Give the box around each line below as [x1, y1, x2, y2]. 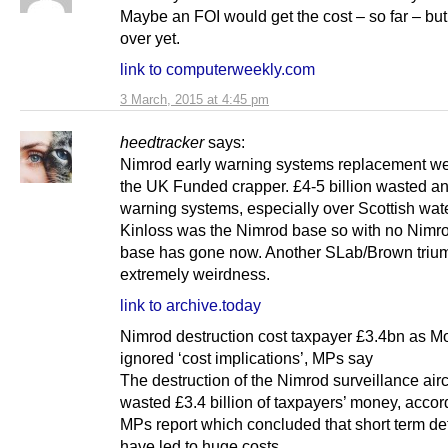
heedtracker [120, 132, 204, 151]
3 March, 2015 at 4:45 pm [120, 91, 269, 107]
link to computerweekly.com [120, 59, 315, 78]
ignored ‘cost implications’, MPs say [120, 349, 373, 368]
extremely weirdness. [120, 264, 270, 283]
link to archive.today [120, 295, 261, 314]
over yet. [120, 28, 180, 47]
